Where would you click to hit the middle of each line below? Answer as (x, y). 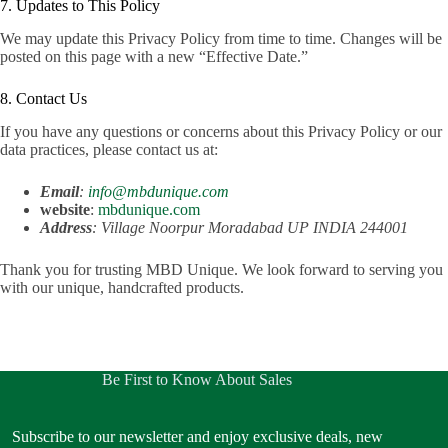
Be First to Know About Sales (197, 379)
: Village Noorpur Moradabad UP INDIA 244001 (250, 227)
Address (66, 227)
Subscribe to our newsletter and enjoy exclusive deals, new (197, 436)
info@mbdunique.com (158, 191)
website (65, 209)
